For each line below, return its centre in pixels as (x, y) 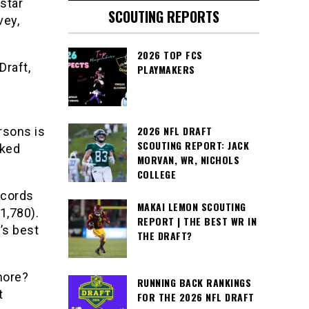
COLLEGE (156, 174)
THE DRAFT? (165, 236)
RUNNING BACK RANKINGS (194, 282)
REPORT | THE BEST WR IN (197, 221)
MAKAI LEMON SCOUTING (191, 207)
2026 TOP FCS (170, 55)
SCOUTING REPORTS (163, 17)
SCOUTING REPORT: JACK (193, 145)
